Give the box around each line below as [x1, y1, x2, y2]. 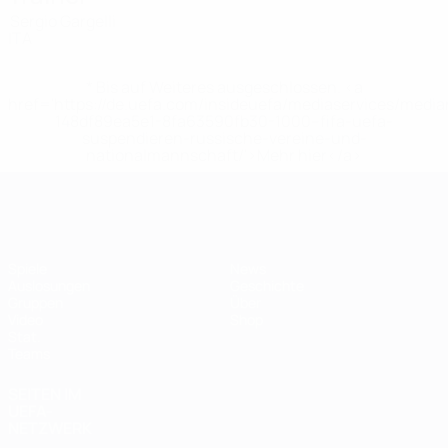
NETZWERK [8, 417, 92, 439]
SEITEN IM [8, 383, 82, 405]
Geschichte [230, 276, 304, 295]
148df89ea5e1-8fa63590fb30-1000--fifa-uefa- [55, 110, 393, 132]
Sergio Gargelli [10, 10, 116, 32]
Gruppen [8, 293, 63, 312]
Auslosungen [8, 276, 90, 295]
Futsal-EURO [184, 177, 278, 199]
